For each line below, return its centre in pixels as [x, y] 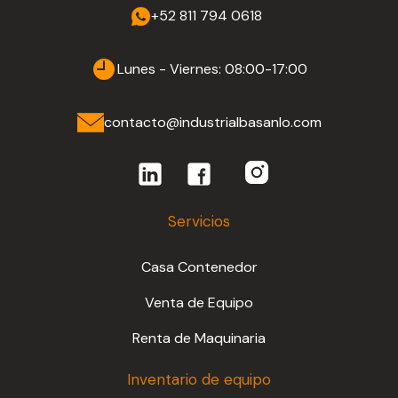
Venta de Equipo [199, 303]
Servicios [199, 222]
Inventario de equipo [199, 380]
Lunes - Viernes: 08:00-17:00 [212, 69]
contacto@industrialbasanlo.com [212, 123]
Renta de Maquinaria [199, 338]
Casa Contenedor [199, 267]
